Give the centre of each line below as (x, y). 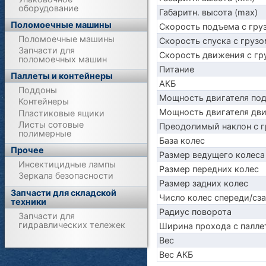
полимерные (45, 134)
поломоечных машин (63, 59)
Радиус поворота (195, 211)
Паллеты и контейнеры (62, 76)
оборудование (49, 8)
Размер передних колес (209, 169)
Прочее (28, 150)
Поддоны (38, 90)
